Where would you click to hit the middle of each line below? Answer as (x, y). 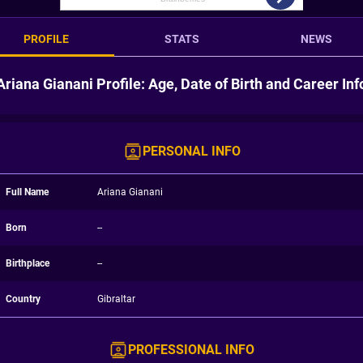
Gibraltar (116, 299)
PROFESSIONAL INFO (191, 350)
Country (23, 299)
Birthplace (28, 263)
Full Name (27, 192)
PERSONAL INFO (191, 151)
